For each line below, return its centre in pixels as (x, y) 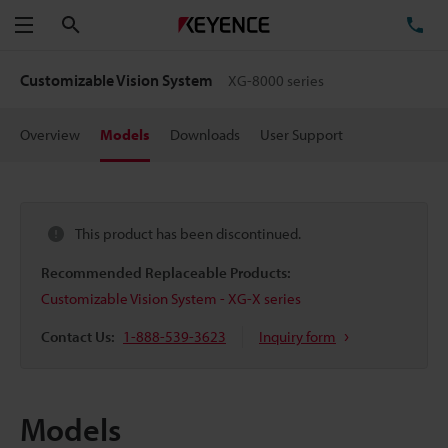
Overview (50, 134)
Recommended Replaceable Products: (166, 272)
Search (102, 24)
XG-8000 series (276, 80)
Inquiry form (297, 336)
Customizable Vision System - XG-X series (171, 298)
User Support (301, 134)
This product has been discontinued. (188, 233)
